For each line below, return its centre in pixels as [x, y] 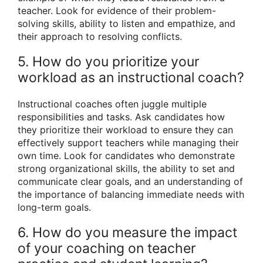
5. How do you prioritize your [109, 61]
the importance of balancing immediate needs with [131, 194]
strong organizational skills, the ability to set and [126, 168]
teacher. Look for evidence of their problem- [117, 10]
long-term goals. [54, 207]
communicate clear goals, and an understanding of [130, 181]
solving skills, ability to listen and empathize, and [127, 23]
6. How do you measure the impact [127, 233]
